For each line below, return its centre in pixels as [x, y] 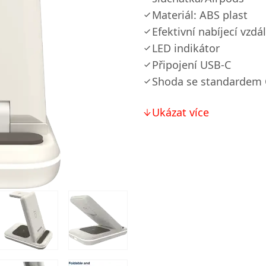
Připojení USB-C [191, 65]
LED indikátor [186, 48]
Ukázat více [180, 112]
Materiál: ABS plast [200, 15]
